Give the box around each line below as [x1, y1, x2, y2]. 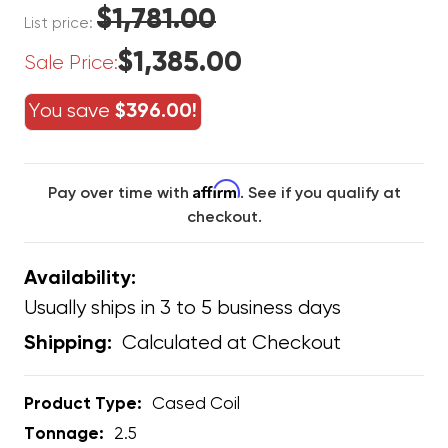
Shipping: [24, 333, 112, 354]
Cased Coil [152, 395, 240, 413]
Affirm [192, 178, 240, 199]
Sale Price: [24, 52, 118, 73]
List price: [24, 15, 97, 31]
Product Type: [24, 395, 142, 413]
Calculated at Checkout [122, 332, 341, 354]
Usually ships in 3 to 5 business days [24, 297, 341, 319]
